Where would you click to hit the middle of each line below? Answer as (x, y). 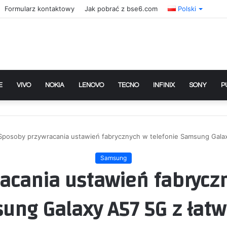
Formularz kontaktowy (40, 9)
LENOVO (91, 85)
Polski (187, 9)
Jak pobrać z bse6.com (121, 9)
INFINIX (164, 85)
